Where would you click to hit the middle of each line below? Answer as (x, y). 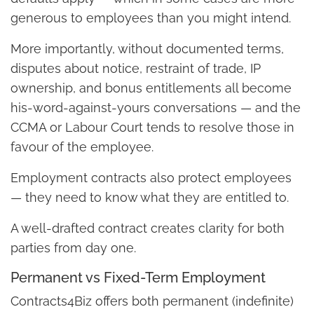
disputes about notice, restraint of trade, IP (136, 69)
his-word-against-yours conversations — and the (156, 108)
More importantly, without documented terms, (147, 49)
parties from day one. (73, 248)
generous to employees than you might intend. (151, 18)
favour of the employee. (82, 147)
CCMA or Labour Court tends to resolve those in (152, 128)
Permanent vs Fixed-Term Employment (138, 278)
